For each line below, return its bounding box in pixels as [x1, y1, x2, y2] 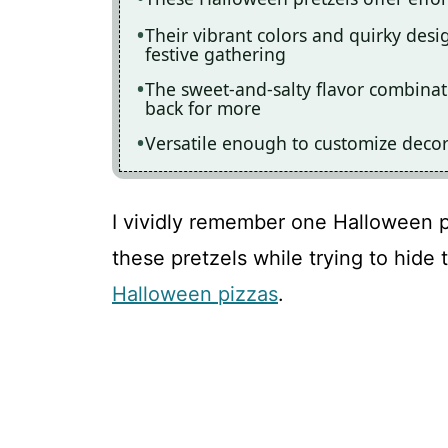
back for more [145, 95, 261, 120]
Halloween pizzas [112, 282, 278, 307]
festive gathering [145, 41, 286, 66]
